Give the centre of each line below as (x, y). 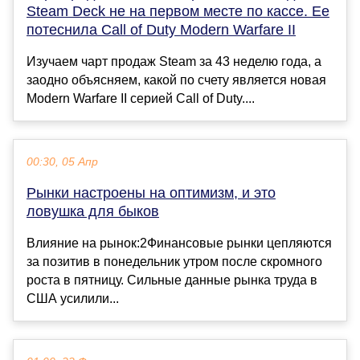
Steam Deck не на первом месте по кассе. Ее (178, 12)
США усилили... (73, 299)
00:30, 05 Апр (62, 162)
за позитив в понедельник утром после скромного (174, 262)
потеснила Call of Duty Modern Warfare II (161, 30)
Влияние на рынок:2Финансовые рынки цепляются (179, 243)
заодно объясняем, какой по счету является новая (176, 80)
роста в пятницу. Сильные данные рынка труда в (172, 280)
